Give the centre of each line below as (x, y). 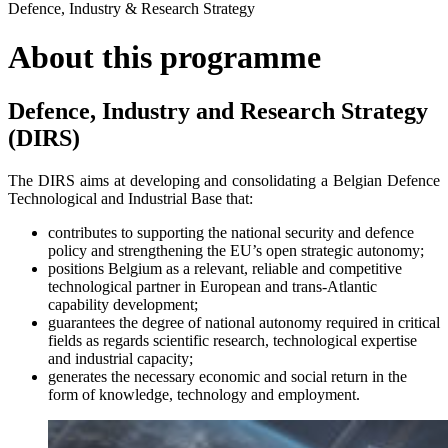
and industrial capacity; (120, 358)
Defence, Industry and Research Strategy (218, 110)
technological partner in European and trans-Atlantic (212, 286)
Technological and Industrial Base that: (130, 198)
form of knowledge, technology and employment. (204, 394)
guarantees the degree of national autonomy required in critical (244, 322)
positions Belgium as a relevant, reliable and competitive (225, 268)
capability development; (123, 304)
